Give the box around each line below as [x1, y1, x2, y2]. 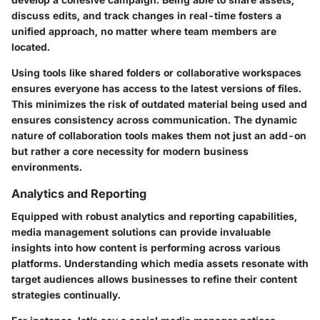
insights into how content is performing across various [11, 241, 281, 254]
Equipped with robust [11, 210, 121, 223]
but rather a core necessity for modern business [11, 145, 249, 157]
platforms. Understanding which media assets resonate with [11, 257, 309, 270]
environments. [11, 161, 82, 173]
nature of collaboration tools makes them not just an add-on [11, 129, 306, 141]
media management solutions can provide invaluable [11, 226, 271, 239]
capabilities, [235, 210, 297, 223]
